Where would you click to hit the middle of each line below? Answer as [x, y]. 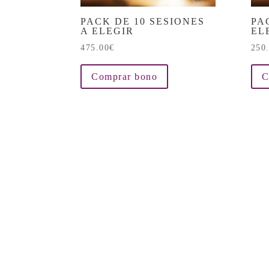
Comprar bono [125, 77]
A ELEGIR [107, 31]
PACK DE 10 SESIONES [143, 22]
